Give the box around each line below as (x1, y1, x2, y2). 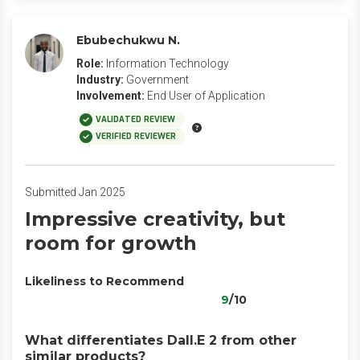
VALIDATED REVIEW (96, 114, 175, 125)
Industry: (76, 73, 124, 86)
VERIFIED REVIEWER (96, 131, 176, 141)
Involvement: (76, 89, 145, 102)
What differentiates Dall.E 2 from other (25, 333, 297, 348)
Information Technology (106, 57, 229, 70)
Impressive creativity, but (25, 207, 285, 231)
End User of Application (147, 89, 265, 102)
